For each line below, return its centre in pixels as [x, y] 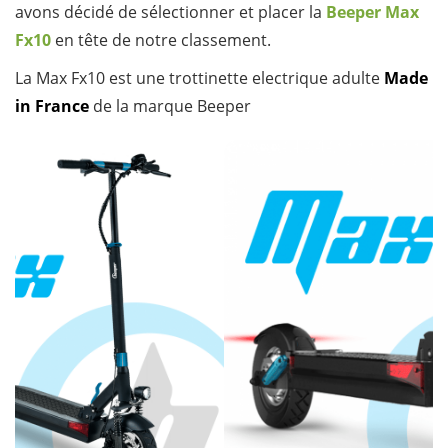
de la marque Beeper [170, 106]
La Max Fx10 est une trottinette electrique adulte [199, 78]
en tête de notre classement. [161, 40]
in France [52, 106]
